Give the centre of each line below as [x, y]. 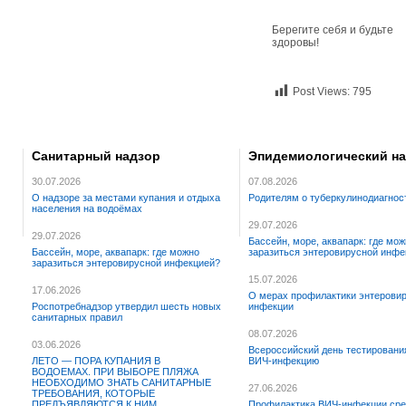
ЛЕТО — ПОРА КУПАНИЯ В [96, 361]
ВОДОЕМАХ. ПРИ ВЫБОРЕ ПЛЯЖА [115, 372]
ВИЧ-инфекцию [284, 361]
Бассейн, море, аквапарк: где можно [116, 252]
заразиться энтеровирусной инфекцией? [126, 263]
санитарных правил [77, 318]
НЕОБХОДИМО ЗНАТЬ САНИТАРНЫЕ [121, 383]
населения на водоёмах [87, 209]
